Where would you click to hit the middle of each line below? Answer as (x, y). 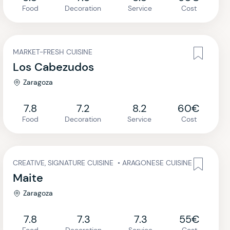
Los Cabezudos (53, 67)
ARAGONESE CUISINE (157, 163)
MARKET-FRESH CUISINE (53, 52)
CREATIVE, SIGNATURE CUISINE (64, 163)
